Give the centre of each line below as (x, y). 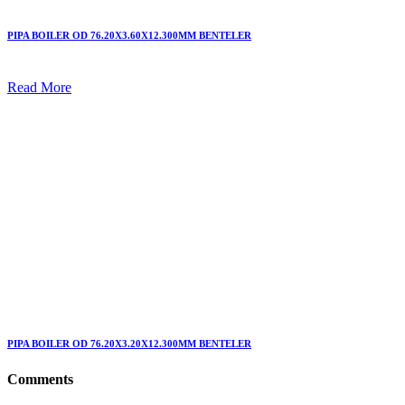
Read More (39, 88)
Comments (40, 379)
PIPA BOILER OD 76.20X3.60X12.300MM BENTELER (129, 36)
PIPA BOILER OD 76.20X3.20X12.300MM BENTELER (129, 344)
